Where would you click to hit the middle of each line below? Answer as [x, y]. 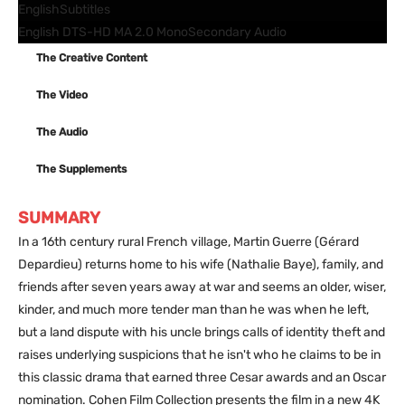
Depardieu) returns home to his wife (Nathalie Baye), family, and [201, 264]
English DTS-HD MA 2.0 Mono [103, 32]
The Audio [62, 132]
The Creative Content [92, 57]
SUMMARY [59, 217]
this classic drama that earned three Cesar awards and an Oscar [202, 377]
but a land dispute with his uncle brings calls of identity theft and [202, 332]
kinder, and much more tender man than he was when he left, [193, 309]
